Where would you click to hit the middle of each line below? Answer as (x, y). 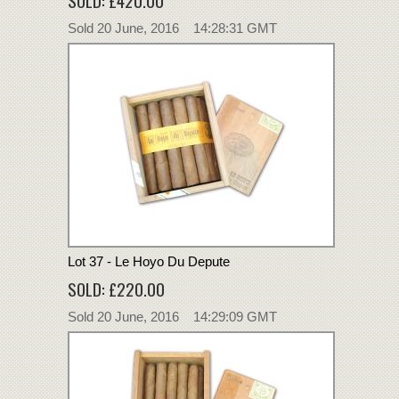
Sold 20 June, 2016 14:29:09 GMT (172, 316)
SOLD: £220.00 (116, 288)
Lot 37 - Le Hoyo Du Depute (149, 261)
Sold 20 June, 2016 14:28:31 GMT (172, 28)
